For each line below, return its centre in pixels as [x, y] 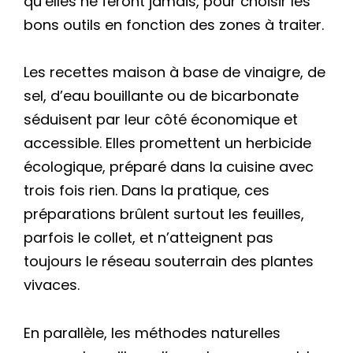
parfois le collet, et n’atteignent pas [149, 238]
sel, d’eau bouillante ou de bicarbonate [161, 96]
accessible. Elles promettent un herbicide [167, 143]
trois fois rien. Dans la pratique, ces [147, 191]
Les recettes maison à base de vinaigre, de [175, 72]
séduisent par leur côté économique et [161, 120]
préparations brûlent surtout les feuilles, [164, 214]
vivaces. [52, 285]
